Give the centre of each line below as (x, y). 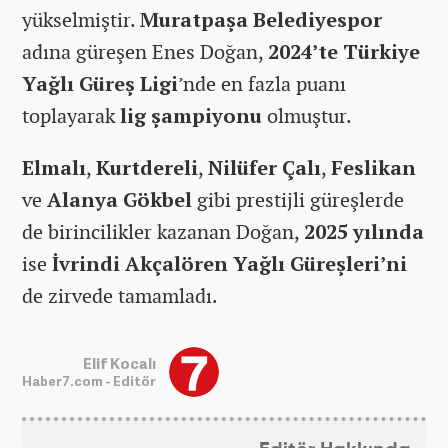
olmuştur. (307, 116)
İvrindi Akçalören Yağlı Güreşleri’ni (229, 264)
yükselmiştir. (81, 20)
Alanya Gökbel (119, 200)
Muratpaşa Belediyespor (261, 20)
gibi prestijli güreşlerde (298, 200)
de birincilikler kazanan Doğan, (163, 232)
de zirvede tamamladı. (120, 296)
